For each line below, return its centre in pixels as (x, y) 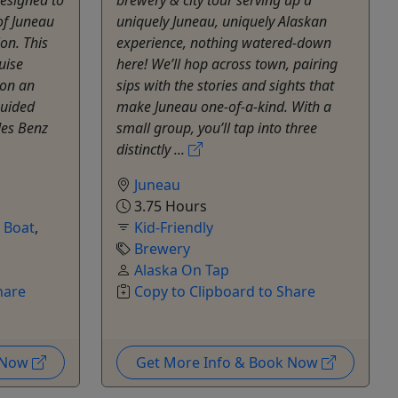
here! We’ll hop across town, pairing (227, 64)
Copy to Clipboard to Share (225, 291)
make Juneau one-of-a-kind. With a (224, 106)
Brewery (162, 248)
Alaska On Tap (182, 270)
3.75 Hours (169, 206)
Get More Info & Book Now (228, 362)
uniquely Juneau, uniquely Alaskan (222, 21)
